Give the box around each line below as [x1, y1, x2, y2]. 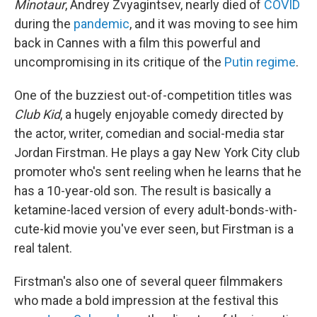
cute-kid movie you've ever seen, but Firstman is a [14, 221, 294, 237]
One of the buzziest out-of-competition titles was [14, 88, 292, 103]
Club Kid [14, 107, 60, 122]
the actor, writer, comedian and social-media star [14, 126, 284, 142]
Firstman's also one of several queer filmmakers [14, 274, 283, 289]
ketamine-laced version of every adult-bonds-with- [14, 202, 297, 218]
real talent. [14, 241, 72, 256]
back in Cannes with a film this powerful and [14, 35, 260, 51]
